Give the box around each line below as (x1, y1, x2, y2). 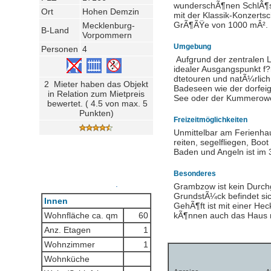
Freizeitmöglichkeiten (174, 116, 247, 124)
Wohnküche (44, 254, 90, 264)
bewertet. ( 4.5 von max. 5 (45, 99, 148, 108)
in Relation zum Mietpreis (48, 89, 145, 99)
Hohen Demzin (82, 7, 139, 16)
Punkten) (79, 108, 114, 118)
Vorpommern (82, 30, 132, 40)
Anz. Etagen (44, 225, 91, 235)
